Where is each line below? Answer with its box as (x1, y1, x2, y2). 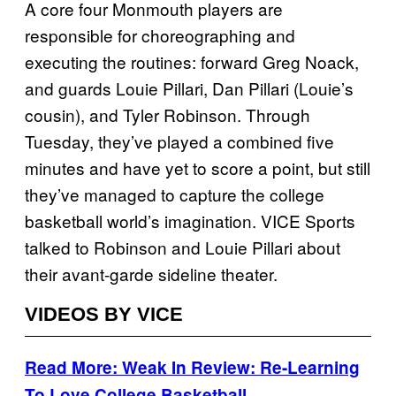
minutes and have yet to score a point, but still (25, 155, 370, 179)
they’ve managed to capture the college (25, 181, 324, 206)
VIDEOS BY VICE (25, 302, 183, 325)
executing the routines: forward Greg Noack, (25, 49, 359, 73)
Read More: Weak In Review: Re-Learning (25, 354, 360, 379)
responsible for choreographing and (25, 22, 295, 47)
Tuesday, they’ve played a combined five (25, 128, 334, 153)
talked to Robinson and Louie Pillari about (25, 234, 340, 259)
